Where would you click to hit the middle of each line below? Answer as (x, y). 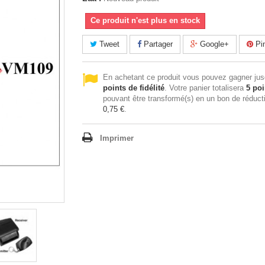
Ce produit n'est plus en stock (145, 20)
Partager (157, 44)
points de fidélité (134, 88)
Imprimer (117, 138)
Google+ (213, 44)
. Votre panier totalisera (205, 88)
